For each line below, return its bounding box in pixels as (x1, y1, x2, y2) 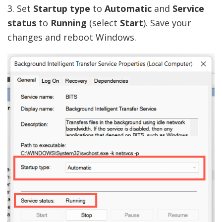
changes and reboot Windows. (7, 31, 136, 44)
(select (87, 17, 120, 29)
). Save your (143, 17, 191, 29)
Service (172, 2, 204, 15)
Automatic (105, 2, 152, 15)
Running (51, 17, 87, 29)
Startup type (33, 2, 90, 15)
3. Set (7, 2, 33, 15)
